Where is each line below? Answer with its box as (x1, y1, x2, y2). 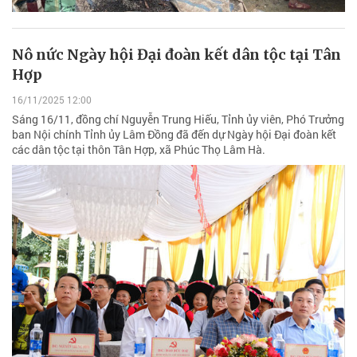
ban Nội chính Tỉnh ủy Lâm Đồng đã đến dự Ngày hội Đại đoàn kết (12, 126, 336, 142)
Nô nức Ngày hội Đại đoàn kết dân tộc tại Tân (12, 45, 341, 65)
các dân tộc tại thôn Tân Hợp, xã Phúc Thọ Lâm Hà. (12, 141, 265, 157)
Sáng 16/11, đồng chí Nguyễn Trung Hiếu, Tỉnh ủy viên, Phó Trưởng (12, 111, 344, 127)
